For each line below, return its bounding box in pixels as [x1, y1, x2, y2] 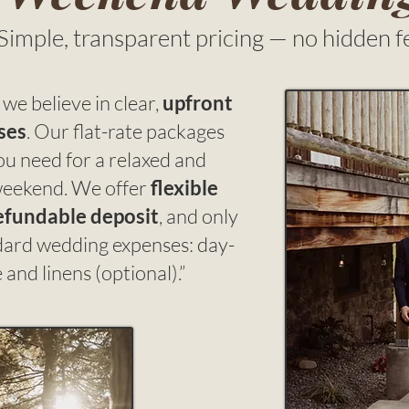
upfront [162, 90, 233, 116]
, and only [159, 204, 238, 229]
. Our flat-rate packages [26, 119, 225, 144]
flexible [150, 175, 218, 201]
